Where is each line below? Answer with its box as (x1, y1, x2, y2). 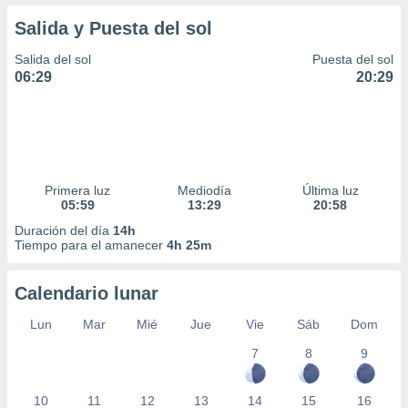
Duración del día (15, 223, 113, 238)
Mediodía (177, 183, 231, 198)
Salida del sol (15, 52, 91, 66)
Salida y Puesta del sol (15, 18, 212, 38)
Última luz (301, 183, 359, 198)
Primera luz (45, 183, 111, 198)
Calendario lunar (15, 283, 158, 303)
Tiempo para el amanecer (15, 238, 167, 252)
